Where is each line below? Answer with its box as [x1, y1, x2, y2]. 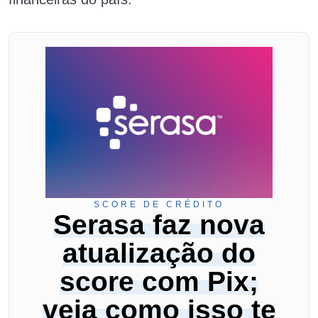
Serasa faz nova [53, 209, 265, 240]
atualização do [62, 238, 256, 268]
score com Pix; [60, 266, 258, 297]
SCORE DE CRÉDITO [94, 199, 224, 209]
